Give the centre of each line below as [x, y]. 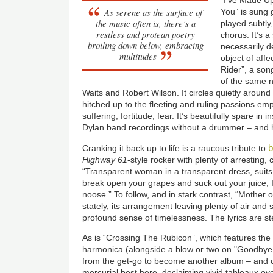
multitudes [138, 56]
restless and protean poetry [145, 34]
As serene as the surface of [154, 12]
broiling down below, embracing [145, 45]
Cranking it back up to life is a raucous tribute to [175, 148]
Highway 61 [105, 159]
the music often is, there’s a [145, 23]
